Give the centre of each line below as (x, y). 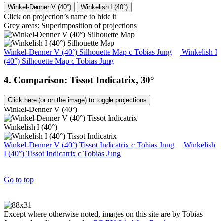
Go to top (19, 179)
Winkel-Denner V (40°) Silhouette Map (66, 52)
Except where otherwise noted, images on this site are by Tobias (103, 214)
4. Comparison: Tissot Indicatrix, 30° (79, 80)
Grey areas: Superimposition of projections (70, 26)
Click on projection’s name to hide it (60, 17)
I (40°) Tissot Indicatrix (41, 153)
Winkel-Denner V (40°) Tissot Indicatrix (68, 145)
